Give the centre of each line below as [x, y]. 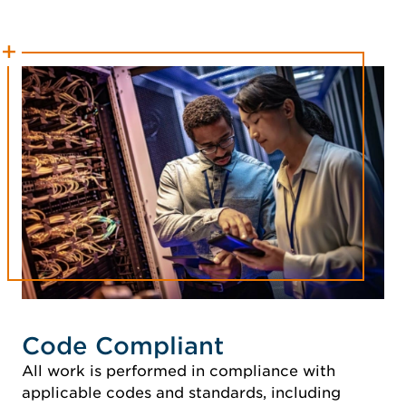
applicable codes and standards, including [184, 393]
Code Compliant [123, 346]
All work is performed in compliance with [179, 372]
